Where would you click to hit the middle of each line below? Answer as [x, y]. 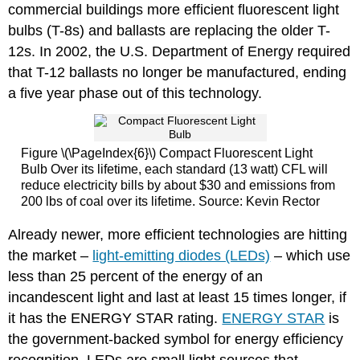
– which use [311, 255]
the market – [51, 255]
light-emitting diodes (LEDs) [182, 255]
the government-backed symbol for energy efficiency [176, 339]
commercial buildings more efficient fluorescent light [174, 10]
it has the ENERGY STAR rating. [115, 318]
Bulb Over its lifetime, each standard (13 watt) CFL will [174, 170]
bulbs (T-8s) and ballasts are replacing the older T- [170, 31]
